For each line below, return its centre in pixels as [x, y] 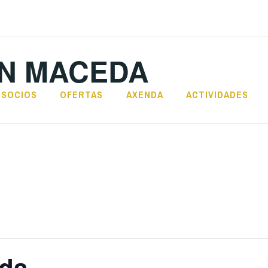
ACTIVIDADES [217, 95]
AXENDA [144, 95]
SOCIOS [19, 95]
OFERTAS [82, 95]
